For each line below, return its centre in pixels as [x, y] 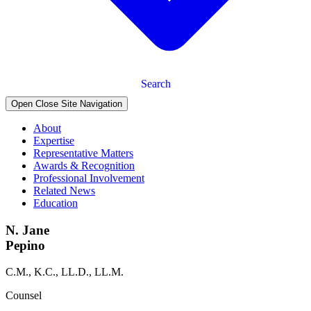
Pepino [25, 245]
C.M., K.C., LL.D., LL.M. [65, 272]
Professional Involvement [89, 178]
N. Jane [27, 230]
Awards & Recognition [84, 165]
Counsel [24, 296]
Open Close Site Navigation [67, 103]
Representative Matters [83, 153]
